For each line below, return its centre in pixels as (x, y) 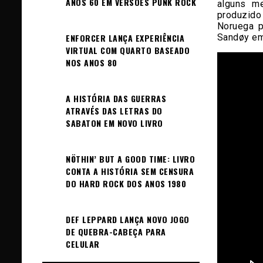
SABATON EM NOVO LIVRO (114, 123)
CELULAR (83, 244)
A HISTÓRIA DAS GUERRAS (116, 98)
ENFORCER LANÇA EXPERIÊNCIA (125, 38)
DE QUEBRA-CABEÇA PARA (116, 232)
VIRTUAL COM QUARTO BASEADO (128, 50)
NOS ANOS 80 (92, 63)
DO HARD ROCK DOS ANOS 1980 (126, 183)
